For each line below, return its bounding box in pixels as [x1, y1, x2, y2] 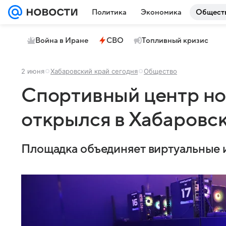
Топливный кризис [142, 36, 208, 44]
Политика [92, 8, 127, 16]
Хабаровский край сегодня [50, 67, 138, 75]
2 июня [21, 67, 44, 75]
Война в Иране [35, 36, 88, 44]
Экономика [141, 8, 182, 16]
